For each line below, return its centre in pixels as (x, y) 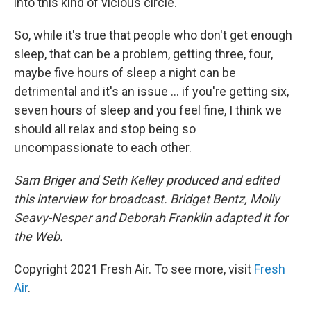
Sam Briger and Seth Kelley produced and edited (146, 180)
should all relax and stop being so (105, 128)
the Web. (39, 236)
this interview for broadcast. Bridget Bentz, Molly (147, 199)
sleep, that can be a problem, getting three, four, (143, 53)
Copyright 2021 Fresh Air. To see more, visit (134, 269)
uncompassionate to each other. (103, 147)
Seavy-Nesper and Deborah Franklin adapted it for (151, 217)
